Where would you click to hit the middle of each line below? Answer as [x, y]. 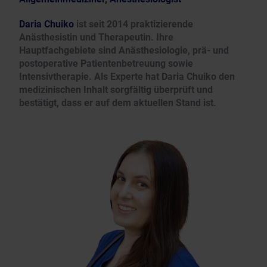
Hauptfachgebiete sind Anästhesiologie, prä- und [124, 50]
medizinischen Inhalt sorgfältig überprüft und [116, 89]
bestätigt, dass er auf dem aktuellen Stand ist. [118, 103]
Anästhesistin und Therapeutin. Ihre [96, 37]
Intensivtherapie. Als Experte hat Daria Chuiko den [127, 76]
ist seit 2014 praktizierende [133, 24]
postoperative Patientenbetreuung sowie [106, 63]
